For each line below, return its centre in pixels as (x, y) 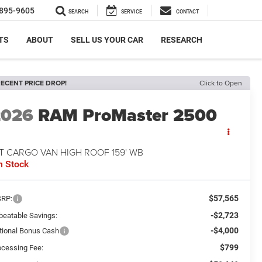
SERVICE (132, 12)
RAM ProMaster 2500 (128, 116)
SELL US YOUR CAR (107, 40)
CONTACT (187, 12)
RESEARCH (182, 40)
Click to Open (221, 83)
